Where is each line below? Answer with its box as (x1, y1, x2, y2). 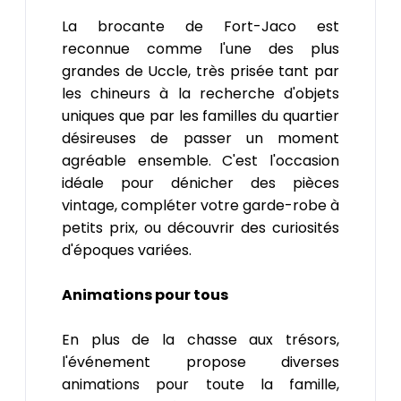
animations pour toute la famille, (62, 374, 339, 396)
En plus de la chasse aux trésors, (62, 329, 339, 351)
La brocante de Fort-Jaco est (62, 16, 339, 38)
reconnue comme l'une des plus (62, 38, 339, 60)
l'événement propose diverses (62, 352, 339, 373)
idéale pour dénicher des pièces (62, 173, 339, 194)
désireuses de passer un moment (62, 128, 339, 149)
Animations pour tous (62, 285, 228, 306)
